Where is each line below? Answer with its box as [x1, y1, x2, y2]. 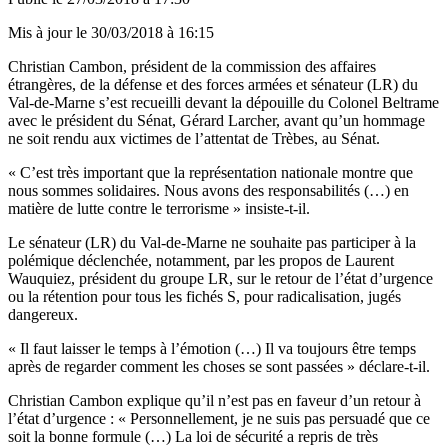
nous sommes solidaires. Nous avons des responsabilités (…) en [8, 181, 409, 199]
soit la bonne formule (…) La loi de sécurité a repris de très [8, 427, 378, 445]
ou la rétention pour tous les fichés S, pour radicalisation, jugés [8, 287, 401, 305]
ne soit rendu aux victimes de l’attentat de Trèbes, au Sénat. [8, 129, 380, 147]
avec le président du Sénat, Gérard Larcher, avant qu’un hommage [8, 111, 425, 129]
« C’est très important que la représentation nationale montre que [8, 163, 413, 181]
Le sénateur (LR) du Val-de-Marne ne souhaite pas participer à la [8, 233, 416, 251]
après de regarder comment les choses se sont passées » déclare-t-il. [8, 357, 430, 375]
